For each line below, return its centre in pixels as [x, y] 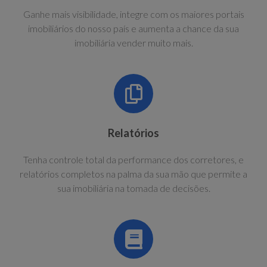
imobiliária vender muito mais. [133, 43]
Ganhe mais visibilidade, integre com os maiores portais [133, 14]
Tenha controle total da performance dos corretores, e [133, 159]
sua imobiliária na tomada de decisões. [133, 188]
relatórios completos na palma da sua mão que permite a [133, 174]
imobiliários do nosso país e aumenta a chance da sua [133, 28]
